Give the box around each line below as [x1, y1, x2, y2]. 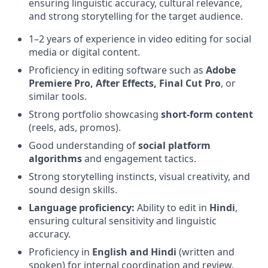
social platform [138, 139, 211, 152]
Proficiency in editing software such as [29, 63, 206, 77]
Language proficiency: [29, 201, 135, 214]
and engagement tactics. [82, 152, 196, 165]
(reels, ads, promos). [29, 121, 121, 134]
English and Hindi [92, 245, 176, 258]
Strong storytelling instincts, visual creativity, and [29, 170, 250, 183]
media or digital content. [29, 45, 140, 59]
